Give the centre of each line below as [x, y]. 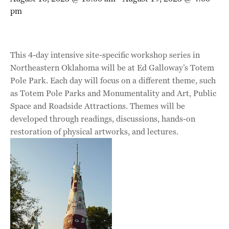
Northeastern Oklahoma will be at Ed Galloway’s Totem [112, 68]
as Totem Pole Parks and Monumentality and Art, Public [113, 93]
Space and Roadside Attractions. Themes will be [98, 106]
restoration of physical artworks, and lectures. [94, 132]
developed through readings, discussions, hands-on [103, 119]
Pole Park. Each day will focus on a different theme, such [113, 81]
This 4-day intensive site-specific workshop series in [105, 55]
